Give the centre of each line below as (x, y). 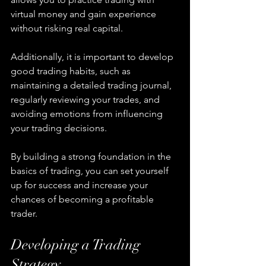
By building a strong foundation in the (92, 157)
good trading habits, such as (72, 71)
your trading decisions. (59, 128)
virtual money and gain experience (85, 14)
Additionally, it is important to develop (93, 57)
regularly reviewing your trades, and (86, 100)
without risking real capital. (67, 28)
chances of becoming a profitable (83, 199)
